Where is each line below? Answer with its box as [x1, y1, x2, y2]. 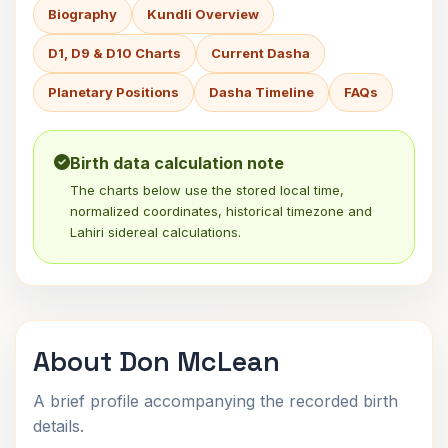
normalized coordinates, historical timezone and [70, 203, 372, 219]
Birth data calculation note [70, 153, 284, 173]
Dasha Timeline [209, 84, 314, 100]
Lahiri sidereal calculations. [70, 224, 241, 240]
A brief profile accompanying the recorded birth [33, 391, 398, 411]
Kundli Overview [147, 6, 259, 22]
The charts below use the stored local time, [70, 182, 344, 198]
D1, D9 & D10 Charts [48, 45, 181, 61]
